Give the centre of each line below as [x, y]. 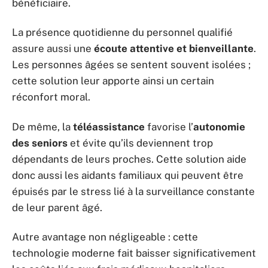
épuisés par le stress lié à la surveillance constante [133, 191]
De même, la [42, 127]
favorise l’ [169, 127]
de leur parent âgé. [57, 207]
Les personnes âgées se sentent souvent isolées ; [131, 65]
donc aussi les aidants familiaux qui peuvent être [128, 175]
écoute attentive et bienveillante [174, 49]
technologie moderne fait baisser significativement [134, 253]
